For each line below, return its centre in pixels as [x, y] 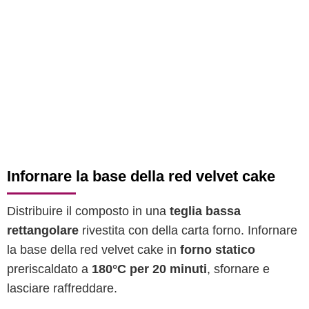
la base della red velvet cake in [93, 250]
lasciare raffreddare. [62, 288]
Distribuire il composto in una [88, 211]
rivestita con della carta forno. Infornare [188, 230]
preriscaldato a [49, 269]
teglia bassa [205, 211]
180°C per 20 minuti [149, 269]
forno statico [218, 250]
